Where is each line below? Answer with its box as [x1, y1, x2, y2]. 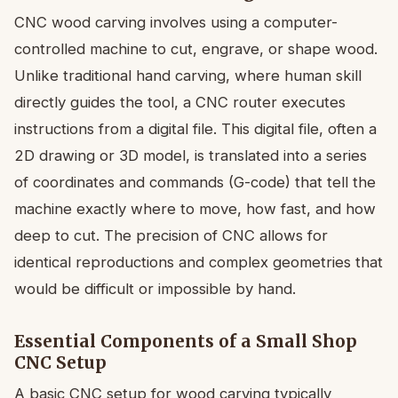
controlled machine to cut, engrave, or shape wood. [14, 39, 378, 58]
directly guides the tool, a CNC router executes [14, 92, 346, 111]
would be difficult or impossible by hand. [14, 279, 296, 298]
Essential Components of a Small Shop [14, 330, 357, 352]
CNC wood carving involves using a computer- [14, 12, 338, 31]
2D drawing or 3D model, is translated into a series [14, 146, 367, 164]
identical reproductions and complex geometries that [14, 252, 383, 271]
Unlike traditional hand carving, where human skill [14, 66, 362, 84]
